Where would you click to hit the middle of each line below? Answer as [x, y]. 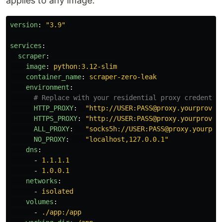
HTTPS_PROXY [55, 118]
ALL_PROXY [52, 129]
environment [48, 87]
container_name [54, 77]
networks [42, 181]
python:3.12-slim [85, 66]
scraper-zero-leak [123, 77]
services [26, 46]
